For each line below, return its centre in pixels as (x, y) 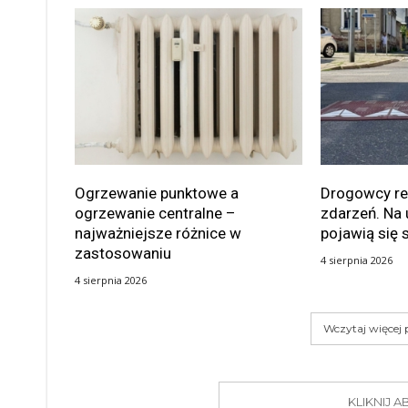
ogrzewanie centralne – (155, 214)
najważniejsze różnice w (158, 234)
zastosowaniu (123, 254)
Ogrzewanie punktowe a (157, 194)
